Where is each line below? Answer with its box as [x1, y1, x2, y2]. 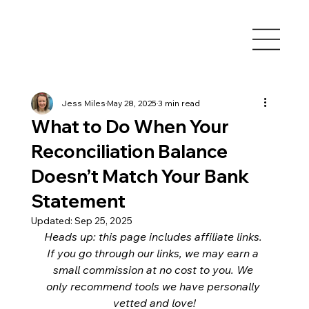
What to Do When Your [30, 115, 229, 139]
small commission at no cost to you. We [52, 263, 256, 277]
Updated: [30, 215, 74, 228]
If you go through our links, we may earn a [47, 246, 262, 261]
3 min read [157, 98, 200, 109]
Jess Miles [61, 98, 106, 109]
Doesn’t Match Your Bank [30, 165, 249, 188]
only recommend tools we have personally [46, 279, 263, 294]
